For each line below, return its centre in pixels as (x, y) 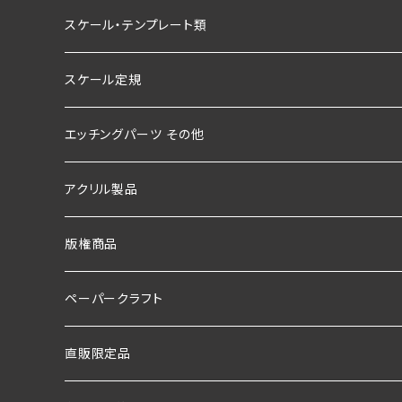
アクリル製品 (101, 189)
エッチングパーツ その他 (135, 135)
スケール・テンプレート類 (136, 25)
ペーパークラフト (114, 299)
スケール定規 (103, 80)
